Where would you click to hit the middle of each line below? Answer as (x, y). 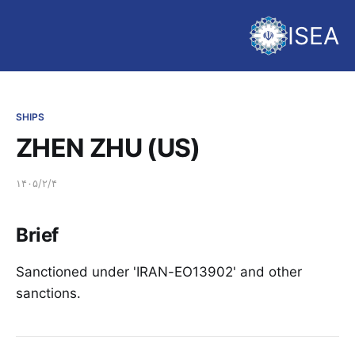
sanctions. (48, 293)
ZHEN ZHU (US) (108, 147)
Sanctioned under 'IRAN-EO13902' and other (159, 271)
